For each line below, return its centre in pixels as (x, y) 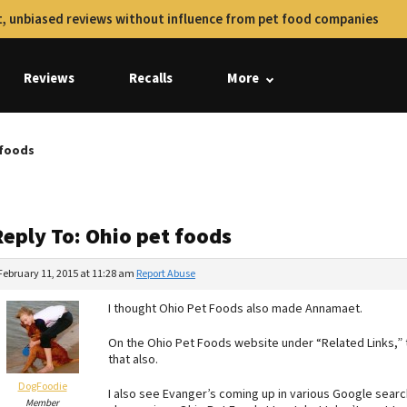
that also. (133, 360)
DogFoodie (42, 387)
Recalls (151, 79)
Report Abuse (166, 274)
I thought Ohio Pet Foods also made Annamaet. (235, 309)
